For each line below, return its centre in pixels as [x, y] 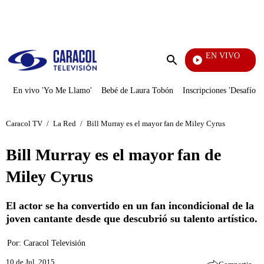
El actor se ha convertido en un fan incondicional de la [130, 206]
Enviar [184, 72]
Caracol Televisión [55, 243]
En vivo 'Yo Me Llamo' [52, 90]
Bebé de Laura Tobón [137, 90]
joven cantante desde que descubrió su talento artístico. [132, 219]
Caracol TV [24, 123]
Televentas [181, 66]
